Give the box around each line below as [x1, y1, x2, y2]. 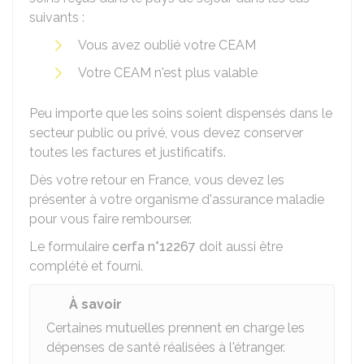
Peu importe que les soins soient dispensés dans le [29, 106, 332, 121]
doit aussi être [196, 239, 283, 254]
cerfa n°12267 [112, 239, 196, 254]
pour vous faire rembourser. [29, 211, 192, 227]
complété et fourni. [29, 258, 143, 274]
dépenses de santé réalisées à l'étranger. [46, 340, 285, 355]
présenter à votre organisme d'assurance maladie [29, 192, 324, 207]
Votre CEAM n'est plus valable [78, 65, 258, 80]
